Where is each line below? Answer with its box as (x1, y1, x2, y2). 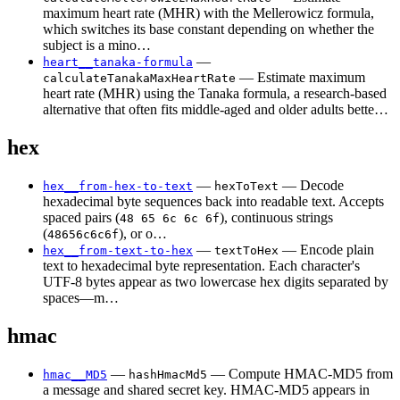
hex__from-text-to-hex (43, 243, 193, 257)
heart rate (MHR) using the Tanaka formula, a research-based (43, 86, 387, 102)
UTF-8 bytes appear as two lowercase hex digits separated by (43, 273, 388, 289)
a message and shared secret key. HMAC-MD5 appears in (43, 381, 370, 397)
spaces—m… (43, 289, 119, 305)
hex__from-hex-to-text (43, 179, 193, 193)
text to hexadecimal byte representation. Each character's (43, 257, 360, 273)
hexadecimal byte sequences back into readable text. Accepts (43, 193, 384, 209)
